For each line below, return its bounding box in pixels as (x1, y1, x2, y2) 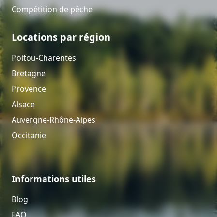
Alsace (12, 98, 35, 109)
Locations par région (12, 30, 110, 44)
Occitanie (12, 129, 46, 140)
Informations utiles (12, 172, 96, 185)
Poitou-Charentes (12, 52, 76, 63)
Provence (12, 83, 46, 94)
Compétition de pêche (12, 3, 93, 15)
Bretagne (12, 67, 46, 78)
